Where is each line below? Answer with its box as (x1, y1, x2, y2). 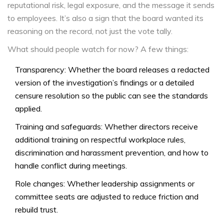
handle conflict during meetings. (15, 160, 127, 171)
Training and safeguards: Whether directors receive (15, 121, 198, 132)
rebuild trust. (15, 204, 58, 215)
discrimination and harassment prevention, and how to (15, 147, 208, 158)
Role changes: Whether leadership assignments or (15, 178, 194, 189)
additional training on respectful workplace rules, (15, 134, 185, 145)
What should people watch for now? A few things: (7, 44, 188, 54)
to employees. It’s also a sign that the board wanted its (7, 13, 203, 23)
